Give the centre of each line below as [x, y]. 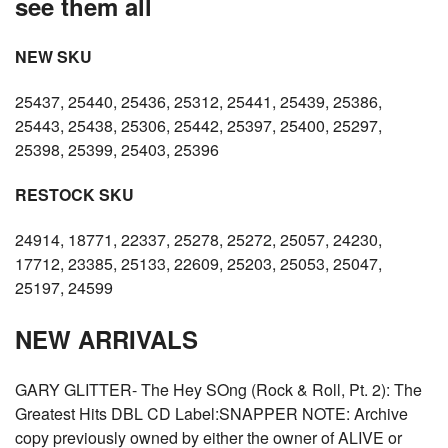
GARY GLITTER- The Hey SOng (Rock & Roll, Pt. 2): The [218, 389]
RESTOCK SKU [74, 194]
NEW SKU [53, 56]
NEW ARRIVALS [106, 339]
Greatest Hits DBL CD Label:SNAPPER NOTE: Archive [211, 413]
